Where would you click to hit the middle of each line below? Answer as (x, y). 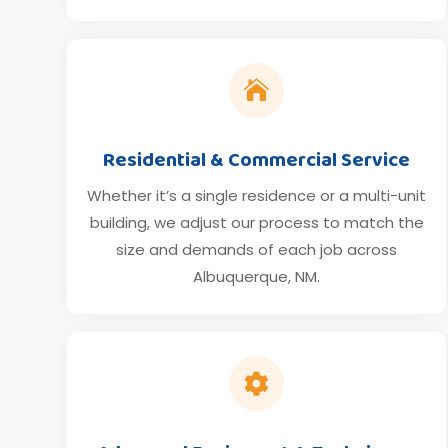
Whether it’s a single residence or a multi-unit (257, 195)
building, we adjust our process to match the (256, 222)
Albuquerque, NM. (257, 276)
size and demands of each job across (257, 249)
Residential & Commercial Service (257, 159)
